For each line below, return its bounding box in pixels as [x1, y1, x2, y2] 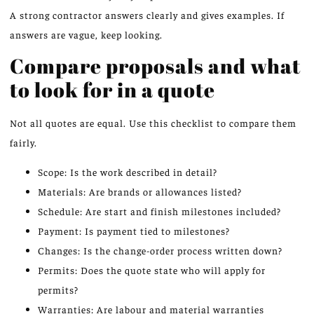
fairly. [10, 136, 37, 149]
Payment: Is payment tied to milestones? [38, 224, 230, 238]
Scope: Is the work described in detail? [38, 165, 217, 179]
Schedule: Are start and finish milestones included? [38, 205, 281, 218]
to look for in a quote [10, 76, 215, 104]
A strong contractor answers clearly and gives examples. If [10, 8, 285, 21]
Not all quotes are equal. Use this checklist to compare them [10, 116, 296, 130]
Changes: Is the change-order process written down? [38, 244, 282, 257]
